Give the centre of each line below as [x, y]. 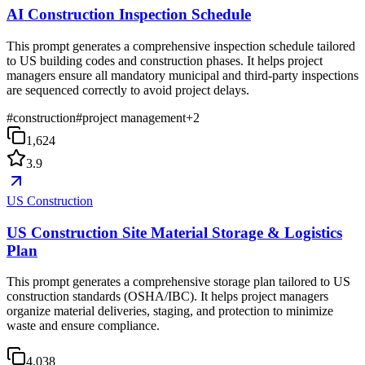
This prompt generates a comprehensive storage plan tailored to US [178, 282]
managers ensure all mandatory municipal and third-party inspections [182, 75]
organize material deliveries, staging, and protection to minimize [170, 311]
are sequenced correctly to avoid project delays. [128, 90]
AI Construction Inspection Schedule [129, 15]
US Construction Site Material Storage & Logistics [174, 232]
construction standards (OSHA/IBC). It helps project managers [167, 297]
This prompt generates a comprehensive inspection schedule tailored [181, 46]
